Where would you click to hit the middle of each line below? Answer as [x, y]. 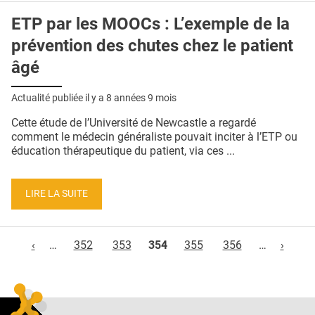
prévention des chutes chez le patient [152, 46]
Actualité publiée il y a [59, 98]
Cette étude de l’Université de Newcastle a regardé [134, 123]
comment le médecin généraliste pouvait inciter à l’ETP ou [154, 137]
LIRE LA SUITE [57, 193]
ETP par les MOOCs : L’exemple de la [150, 24]
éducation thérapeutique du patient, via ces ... [123, 151]
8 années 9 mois [141, 98]
